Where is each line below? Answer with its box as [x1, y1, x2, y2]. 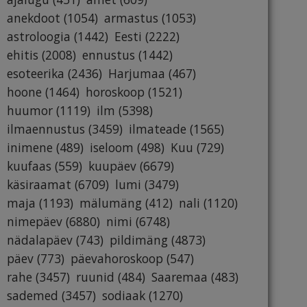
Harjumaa [108, 65, 165, 82]
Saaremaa [151, 269, 208, 286]
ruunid [76, 269, 114, 286]
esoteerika [7, 65, 64, 82]
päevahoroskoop [71, 250, 163, 267]
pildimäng [110, 232, 168, 249]
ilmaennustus [7, 121, 85, 138]
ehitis [7, 47, 38, 64]
